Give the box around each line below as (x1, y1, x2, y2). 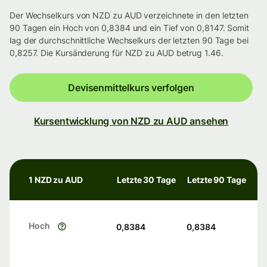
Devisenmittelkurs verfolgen (68, 82, 194, 94)
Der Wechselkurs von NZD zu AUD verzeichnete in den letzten (10, 10, 249, 21)
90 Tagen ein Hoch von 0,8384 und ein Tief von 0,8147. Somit (10, 23, 250, 33)
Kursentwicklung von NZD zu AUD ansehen (33, 115, 229, 128)
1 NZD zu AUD (29, 175, 83, 185)
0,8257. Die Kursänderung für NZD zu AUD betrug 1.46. (10, 48, 223, 58)
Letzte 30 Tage (117, 175, 176, 185)
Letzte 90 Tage (187, 175, 246, 185)
